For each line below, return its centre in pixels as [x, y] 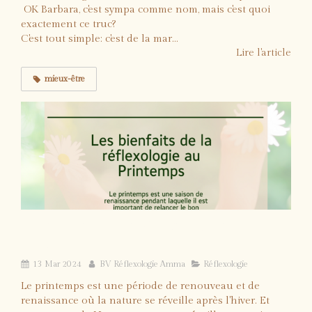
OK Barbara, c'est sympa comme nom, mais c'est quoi [146, 9]
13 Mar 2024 [57, 264]
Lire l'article [264, 53]
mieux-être [65, 78]
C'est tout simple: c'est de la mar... [100, 38]
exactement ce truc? [68, 24]
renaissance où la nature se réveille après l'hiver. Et [145, 300]
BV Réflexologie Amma [142, 264]
